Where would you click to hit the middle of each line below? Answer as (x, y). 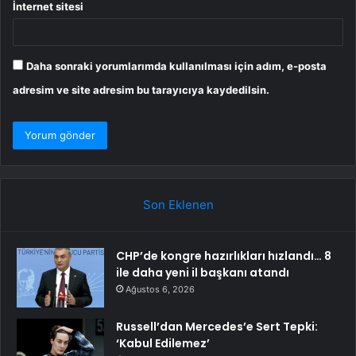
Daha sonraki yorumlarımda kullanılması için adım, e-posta (176, 66)
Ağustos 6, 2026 (160, 290)
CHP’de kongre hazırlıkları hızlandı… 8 (224, 256)
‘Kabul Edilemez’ (163, 344)
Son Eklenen (178, 205)
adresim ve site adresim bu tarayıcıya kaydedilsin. (141, 90)
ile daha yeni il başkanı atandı (203, 273)
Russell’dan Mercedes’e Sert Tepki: (217, 327)
